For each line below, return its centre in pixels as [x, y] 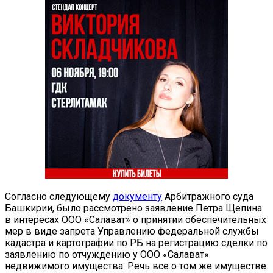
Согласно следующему [59, 196]
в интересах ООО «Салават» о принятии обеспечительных [136, 219]
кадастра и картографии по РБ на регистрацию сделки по [136, 243]
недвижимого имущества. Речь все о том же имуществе [136, 266]
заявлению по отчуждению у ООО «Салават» [107, 254]
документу [137, 196]
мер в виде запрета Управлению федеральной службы [132, 231]
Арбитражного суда [208, 196]
